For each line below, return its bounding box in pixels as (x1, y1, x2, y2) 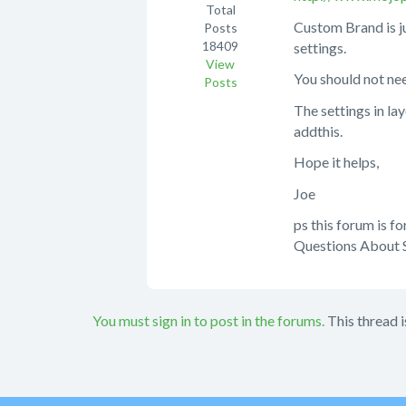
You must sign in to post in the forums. (92, 311, 324, 329)
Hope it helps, (294, 153, 379, 171)
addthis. (294, 121, 343, 140)
